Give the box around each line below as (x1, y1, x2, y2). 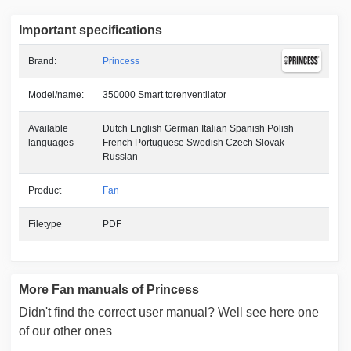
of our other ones (19, 324, 113, 338)
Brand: (28, 55, 57, 67)
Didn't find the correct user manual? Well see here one (19, 305, 320, 319)
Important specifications (19, 23, 163, 37)
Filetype (28, 218, 63, 230)
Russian (103, 150, 139, 162)
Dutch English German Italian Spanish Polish (103, 122, 295, 134)
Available (28, 122, 69, 134)
